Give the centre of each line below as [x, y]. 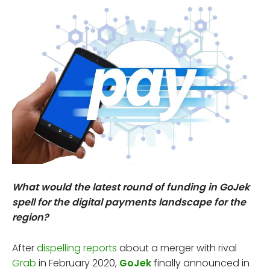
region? [30, 217]
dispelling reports [77, 248]
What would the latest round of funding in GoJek [131, 187]
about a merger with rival [177, 248]
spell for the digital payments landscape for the [129, 202]
